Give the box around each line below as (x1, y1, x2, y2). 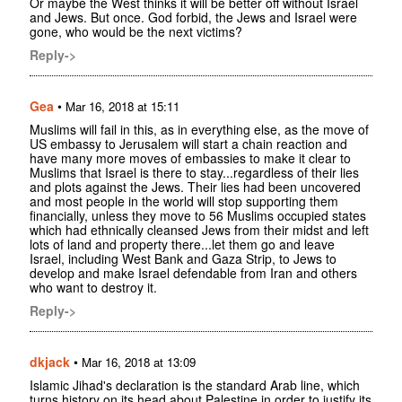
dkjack (30, 353, 70, 371)
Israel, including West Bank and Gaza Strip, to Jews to (30, 249, 336, 268)
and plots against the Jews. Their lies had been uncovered (30, 178, 361, 197)
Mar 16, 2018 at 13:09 (82, 354, 196, 371)
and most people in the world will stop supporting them (30, 192, 338, 211)
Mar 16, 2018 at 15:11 (66, 98, 179, 116)
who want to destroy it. (30, 278, 157, 297)
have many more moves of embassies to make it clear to (30, 149, 351, 168)
